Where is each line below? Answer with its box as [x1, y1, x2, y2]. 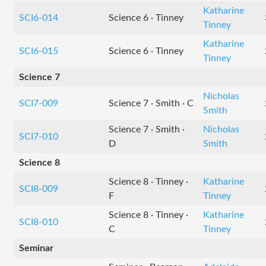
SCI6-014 [19, 13, 58, 23]
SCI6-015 [19, 46, 58, 56]
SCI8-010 [19, 217, 58, 227]
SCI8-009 [19, 184, 58, 194]
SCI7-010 [19, 132, 58, 141]
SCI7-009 [19, 99, 58, 108]
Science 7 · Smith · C [109, 99, 194, 108]
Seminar [19, 243, 53, 253]
